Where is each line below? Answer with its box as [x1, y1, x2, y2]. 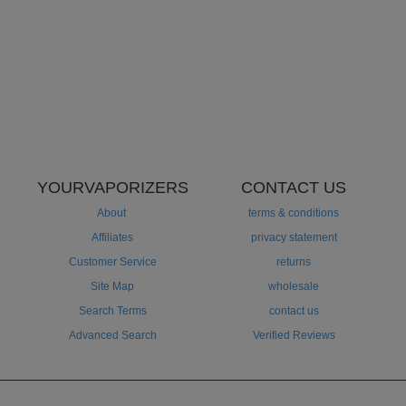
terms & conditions [248, 207, 339, 220]
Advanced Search [68, 329, 157, 343]
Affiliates [92, 231, 133, 245]
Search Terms [78, 304, 147, 318]
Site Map [91, 280, 134, 294]
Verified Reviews [252, 329, 335, 343]
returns [276, 256, 311, 269]
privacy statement [250, 231, 337, 245]
